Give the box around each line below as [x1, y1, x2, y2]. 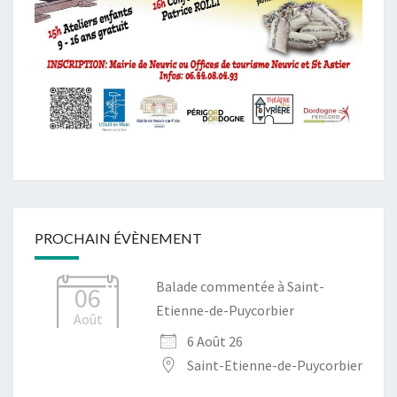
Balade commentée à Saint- [156, 277, 324, 296]
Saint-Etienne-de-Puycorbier [187, 356, 362, 375]
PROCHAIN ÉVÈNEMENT [35, 230, 202, 247]
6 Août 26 [187, 332, 243, 351]
